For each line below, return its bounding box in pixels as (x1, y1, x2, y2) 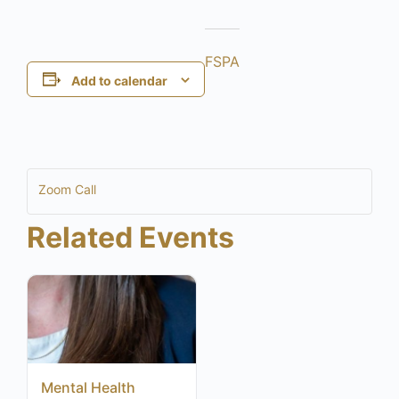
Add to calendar (70, 72, 167, 88)
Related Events (27, 220, 234, 255)
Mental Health (41, 379, 135, 397)
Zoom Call (38, 182, 96, 197)
